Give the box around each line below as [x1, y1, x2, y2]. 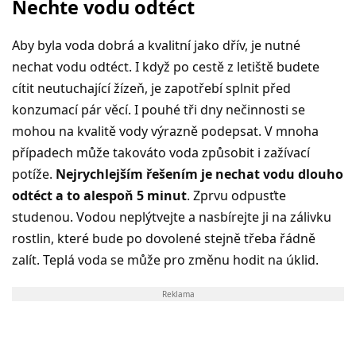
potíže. [12, 164, 56, 183]
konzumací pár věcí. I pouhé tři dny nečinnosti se [12, 100, 305, 118]
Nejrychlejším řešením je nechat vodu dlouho [56, 164, 343, 183]
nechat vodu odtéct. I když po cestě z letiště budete [12, 57, 319, 75]
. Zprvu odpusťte [187, 186, 286, 204]
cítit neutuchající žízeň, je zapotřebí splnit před [12, 79, 291, 97]
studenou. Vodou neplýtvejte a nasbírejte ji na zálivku [12, 207, 331, 226]
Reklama [161, 288, 195, 300]
